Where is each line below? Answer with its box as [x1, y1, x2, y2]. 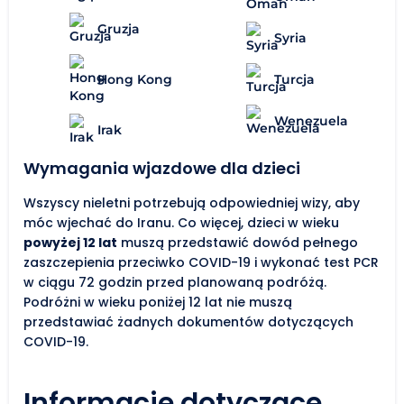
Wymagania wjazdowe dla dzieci [23, 157, 300, 180]
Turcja [274, 71, 315, 88]
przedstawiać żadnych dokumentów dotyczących [23, 313, 353, 332]
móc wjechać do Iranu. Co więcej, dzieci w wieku [23, 214, 339, 233]
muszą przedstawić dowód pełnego [117, 234, 358, 252]
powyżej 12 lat [23, 234, 117, 252]
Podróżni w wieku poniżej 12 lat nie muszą [23, 293, 292, 312]
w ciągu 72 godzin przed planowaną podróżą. [23, 273, 326, 292]
